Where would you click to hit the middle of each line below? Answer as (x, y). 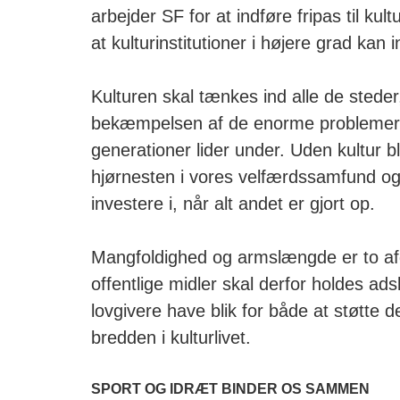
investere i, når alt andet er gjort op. (233, 204)
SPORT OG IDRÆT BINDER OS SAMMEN (230, 388)
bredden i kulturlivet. (171, 337)
